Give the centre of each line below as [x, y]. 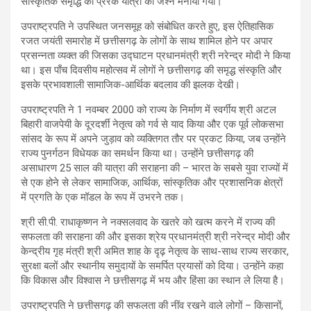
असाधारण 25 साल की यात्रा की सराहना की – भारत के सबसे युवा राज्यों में [154, 168]
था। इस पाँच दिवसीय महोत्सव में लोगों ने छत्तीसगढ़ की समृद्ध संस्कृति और [151, 70]
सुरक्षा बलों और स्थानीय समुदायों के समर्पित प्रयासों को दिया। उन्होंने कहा [152, 266]
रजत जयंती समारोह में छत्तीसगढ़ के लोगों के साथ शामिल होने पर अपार [147, 41]
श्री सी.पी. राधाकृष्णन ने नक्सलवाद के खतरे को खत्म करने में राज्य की [148, 222]
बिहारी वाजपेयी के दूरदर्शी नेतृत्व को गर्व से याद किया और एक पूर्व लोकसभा [152, 125]
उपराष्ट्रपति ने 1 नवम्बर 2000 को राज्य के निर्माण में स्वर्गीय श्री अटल [149, 110]
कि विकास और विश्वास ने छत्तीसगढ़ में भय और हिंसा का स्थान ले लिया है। [153, 281]
